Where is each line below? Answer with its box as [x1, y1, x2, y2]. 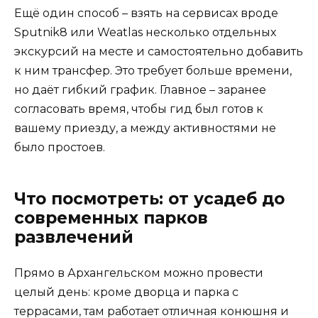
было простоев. [14, 141, 105, 155]
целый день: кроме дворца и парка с [14, 285, 238, 300]
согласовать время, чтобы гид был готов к [14, 102, 263, 116]
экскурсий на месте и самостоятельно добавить [14, 45, 303, 59]
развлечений [14, 227, 133, 248]
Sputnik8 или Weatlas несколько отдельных [14, 26, 276, 40]
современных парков [14, 208, 208, 229]
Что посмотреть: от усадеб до [14, 189, 285, 209]
